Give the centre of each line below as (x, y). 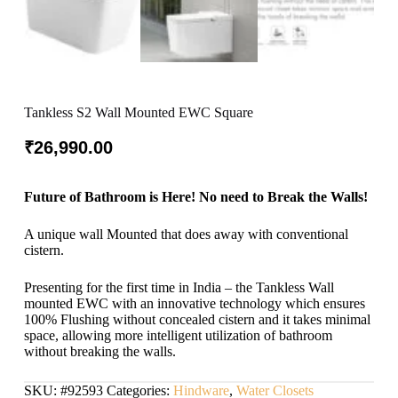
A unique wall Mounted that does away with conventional (186, 235)
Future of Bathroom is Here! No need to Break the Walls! (195, 197)
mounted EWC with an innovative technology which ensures (194, 304)
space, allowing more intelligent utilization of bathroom (178, 336)
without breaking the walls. (99, 352)
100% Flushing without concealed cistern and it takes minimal (197, 320)
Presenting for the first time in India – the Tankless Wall (179, 288)
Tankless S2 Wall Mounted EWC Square (138, 112)
